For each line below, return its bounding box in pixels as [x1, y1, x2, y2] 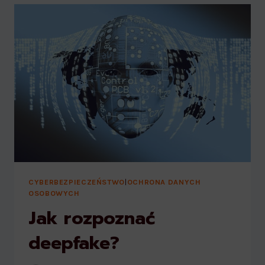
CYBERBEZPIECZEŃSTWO [28, 177, 125, 186]
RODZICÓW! [94, 2, 144, 13]
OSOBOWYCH [28, 188, 80, 198]
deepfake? [28, 230, 119, 257]
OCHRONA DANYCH [127, 177, 201, 186]
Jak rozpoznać [28, 205, 155, 232]
